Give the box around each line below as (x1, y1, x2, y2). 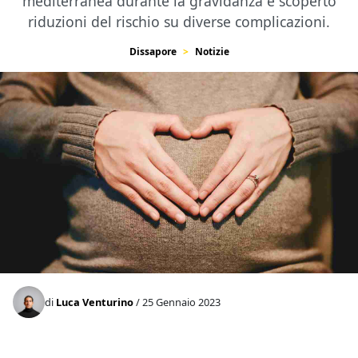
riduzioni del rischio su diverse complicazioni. (28, 12, 330, 31)
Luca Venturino (56, 294, 133, 309)
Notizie (194, 45, 229, 58)
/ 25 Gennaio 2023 (133, 294, 221, 309)
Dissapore (129, 45, 177, 58)
